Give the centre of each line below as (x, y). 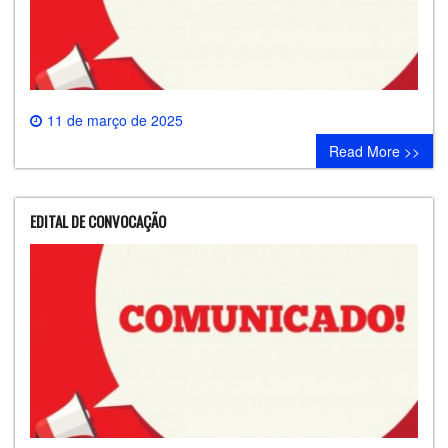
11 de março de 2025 (115, 119)
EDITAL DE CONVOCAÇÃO (98, 220)
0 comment (382, 140)
